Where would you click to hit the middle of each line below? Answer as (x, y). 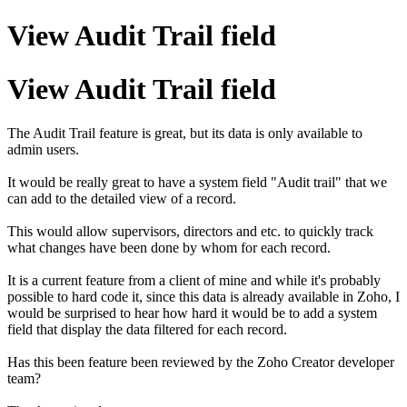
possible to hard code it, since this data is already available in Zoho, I (203, 297)
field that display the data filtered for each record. (147, 330)
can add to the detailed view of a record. (122, 199)
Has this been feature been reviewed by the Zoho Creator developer (201, 362)
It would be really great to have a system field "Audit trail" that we (197, 183)
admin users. (43, 150)
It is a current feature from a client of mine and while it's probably (194, 281)
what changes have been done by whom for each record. (169, 248)
